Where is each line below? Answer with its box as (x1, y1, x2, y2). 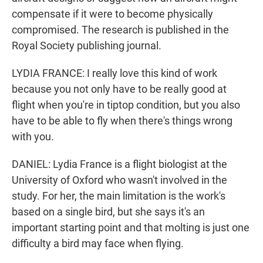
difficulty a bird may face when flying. (12, 237, 184, 250)
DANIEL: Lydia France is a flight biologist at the (12, 158, 227, 171)
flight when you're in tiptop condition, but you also (12, 99, 240, 112)
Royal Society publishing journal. (12, 39, 161, 52)
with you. (12, 130, 54, 143)
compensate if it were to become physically (12, 8, 213, 21)
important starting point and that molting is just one (12, 221, 249, 234)
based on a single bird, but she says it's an (12, 205, 205, 218)
